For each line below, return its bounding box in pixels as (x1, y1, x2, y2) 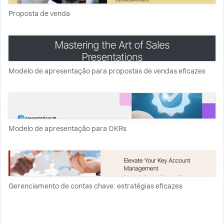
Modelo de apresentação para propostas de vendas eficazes (8, 67, 205, 75)
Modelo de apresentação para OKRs (8, 124, 126, 132)
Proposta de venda (8, 9, 70, 17)
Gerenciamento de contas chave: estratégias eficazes (8, 182, 182, 190)
